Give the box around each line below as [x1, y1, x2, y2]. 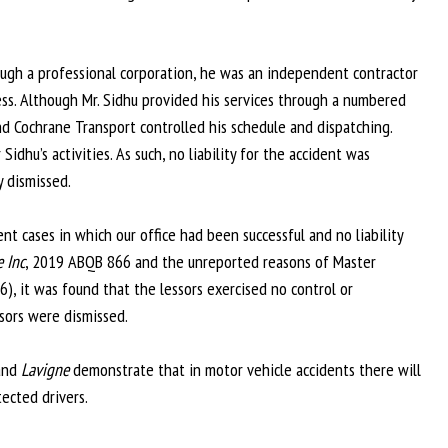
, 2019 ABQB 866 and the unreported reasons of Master [25, 250, 376, 273]
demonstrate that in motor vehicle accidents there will [73, 358, 421, 381]
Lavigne [21, 358, 73, 381]
